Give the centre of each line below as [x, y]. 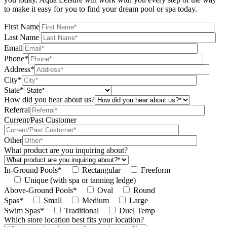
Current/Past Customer [40, 120]
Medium [96, 201]
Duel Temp [137, 211]
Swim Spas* [24, 211]
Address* [19, 69]
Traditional [82, 211]
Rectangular [101, 170]
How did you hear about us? [49, 100]
